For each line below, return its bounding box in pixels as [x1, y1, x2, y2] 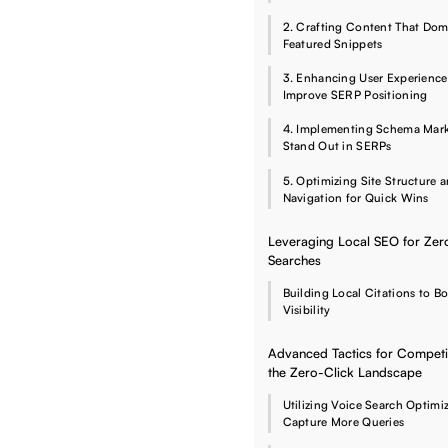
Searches [268, 251, 321, 268]
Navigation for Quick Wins [282, 189, 429, 205]
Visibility [282, 302, 331, 318]
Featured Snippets [282, 35, 383, 51]
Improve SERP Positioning [282, 87, 428, 103]
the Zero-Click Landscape [268, 364, 422, 380]
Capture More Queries [282, 414, 405, 430]
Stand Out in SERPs [282, 138, 392, 154]
